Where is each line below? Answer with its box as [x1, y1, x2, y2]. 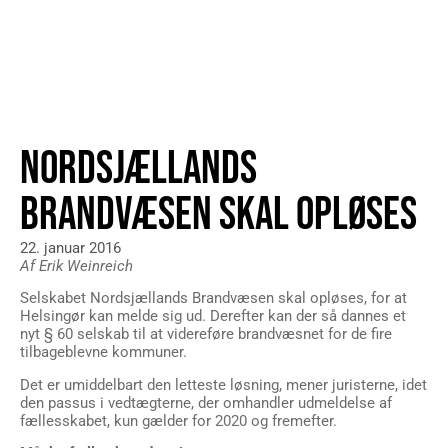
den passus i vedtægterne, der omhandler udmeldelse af [20, 393, 392, 412]
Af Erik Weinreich [20, 257, 133, 275]
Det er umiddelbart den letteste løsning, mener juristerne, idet [20, 375, 427, 394]
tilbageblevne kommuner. [20, 343, 187, 362]
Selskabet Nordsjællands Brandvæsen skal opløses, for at [20, 289, 407, 308]
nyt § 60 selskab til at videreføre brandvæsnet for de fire [20, 325, 392, 344]
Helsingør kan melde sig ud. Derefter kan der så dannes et [20, 307, 406, 326]
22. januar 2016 [20, 239, 121, 257]
